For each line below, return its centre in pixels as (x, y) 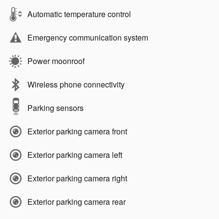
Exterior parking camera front (77, 131)
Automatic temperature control (79, 14)
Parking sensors (55, 108)
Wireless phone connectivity (76, 84)
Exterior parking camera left (75, 154)
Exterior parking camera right (77, 178)
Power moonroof (56, 61)
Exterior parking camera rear (77, 201)
